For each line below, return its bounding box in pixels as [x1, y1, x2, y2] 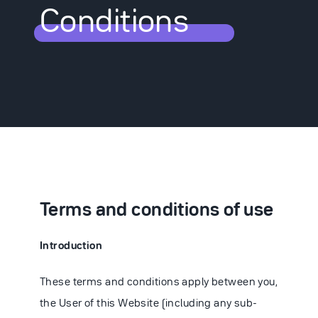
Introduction [40, 238, 103, 252]
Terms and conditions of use [40, 197, 274, 220]
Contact [14, 247, 100, 277]
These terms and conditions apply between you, [40, 275, 278, 287]
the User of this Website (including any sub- [40, 296, 258, 309]
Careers [14, 181, 99, 211]
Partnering [14, 49, 131, 79]
